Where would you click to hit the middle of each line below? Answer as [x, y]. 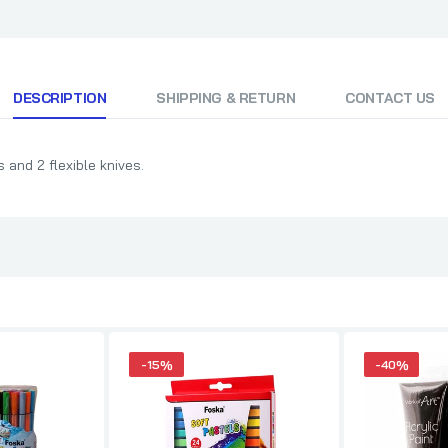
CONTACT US [390, 98]
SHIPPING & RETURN [226, 98]
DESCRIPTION [59, 98]
